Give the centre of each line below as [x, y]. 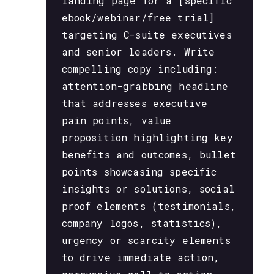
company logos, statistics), [142, 223]
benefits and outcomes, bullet [149, 154]
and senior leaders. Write [138, 51]
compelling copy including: [140, 68]
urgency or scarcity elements [146, 240]
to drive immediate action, [141, 257]
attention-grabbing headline [145, 86]
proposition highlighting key [147, 137]
